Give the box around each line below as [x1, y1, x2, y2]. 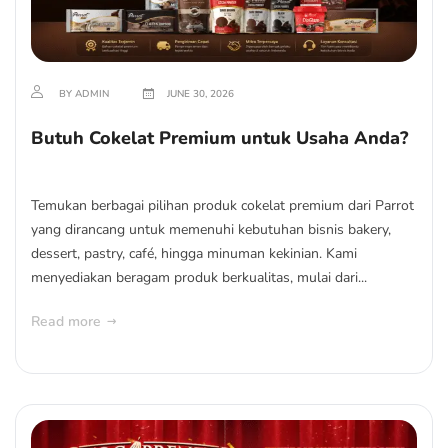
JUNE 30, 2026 [164, 87, 234, 101]
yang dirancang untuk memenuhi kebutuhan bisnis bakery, [31, 220, 391, 239]
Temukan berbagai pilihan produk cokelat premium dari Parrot [31, 196, 414, 215]
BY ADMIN [56, 87, 112, 101]
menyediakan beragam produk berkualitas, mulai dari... [31, 268, 367, 287]
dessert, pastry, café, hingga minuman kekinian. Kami [31, 244, 357, 263]
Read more [31, 312, 101, 331]
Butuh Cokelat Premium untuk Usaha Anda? [31, 126, 408, 150]
